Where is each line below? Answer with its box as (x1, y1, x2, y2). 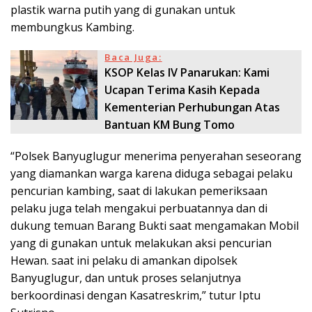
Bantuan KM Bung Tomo (104, 116, 235, 132)
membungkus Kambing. (10, 19, 134, 35)
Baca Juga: (104, 50, 162, 63)
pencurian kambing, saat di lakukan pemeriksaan (10, 182, 267, 198)
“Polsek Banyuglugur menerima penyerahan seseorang (10, 148, 302, 164)
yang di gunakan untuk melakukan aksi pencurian (10, 235, 272, 251)
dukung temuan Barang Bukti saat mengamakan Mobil (10, 217, 299, 233)
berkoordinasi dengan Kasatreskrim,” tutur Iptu (10, 287, 260, 303)
